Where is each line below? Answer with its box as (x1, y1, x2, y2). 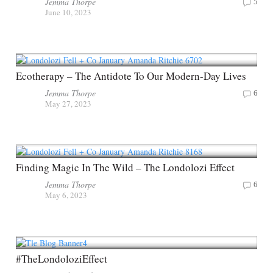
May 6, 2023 (45, 190, 87, 201)
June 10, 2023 (45, 7, 91, 18)
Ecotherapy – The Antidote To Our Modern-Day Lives (16, 69, 246, 83)
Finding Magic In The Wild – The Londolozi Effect (16, 160, 235, 175)
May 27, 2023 (45, 98, 91, 110)
